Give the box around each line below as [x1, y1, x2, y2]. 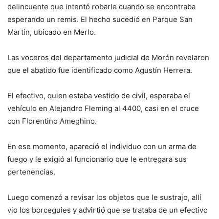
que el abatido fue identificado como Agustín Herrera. [7, 66, 192, 75]
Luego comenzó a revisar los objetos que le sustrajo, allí [7, 193, 201, 202]
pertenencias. [7, 167, 55, 176]
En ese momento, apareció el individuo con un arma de [7, 142, 197, 151]
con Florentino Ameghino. [7, 116, 97, 126]
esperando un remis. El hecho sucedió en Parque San [7, 15, 193, 24]
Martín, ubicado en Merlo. [7, 27, 96, 37]
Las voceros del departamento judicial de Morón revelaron [7, 53, 209, 62]
